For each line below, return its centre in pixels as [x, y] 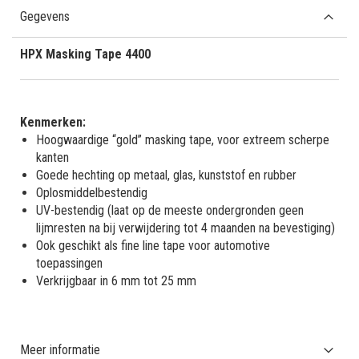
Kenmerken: [53, 122]
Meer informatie [60, 349]
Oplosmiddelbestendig [92, 192]
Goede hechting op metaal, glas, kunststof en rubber [166, 175]
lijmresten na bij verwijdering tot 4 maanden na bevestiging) [186, 228]
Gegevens [45, 16]
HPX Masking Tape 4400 [85, 54]
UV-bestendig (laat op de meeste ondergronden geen [170, 210]
